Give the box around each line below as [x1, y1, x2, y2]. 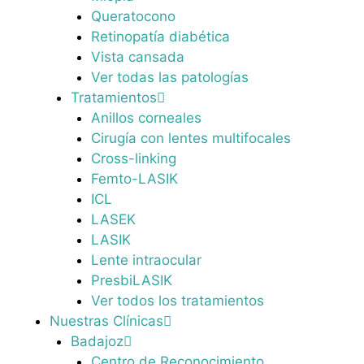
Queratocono [91, 7, 175, 24]
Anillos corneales [91, 109, 201, 126]
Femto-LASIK [91, 170, 178, 187]
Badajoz [70, 332, 123, 349]
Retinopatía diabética [91, 28, 230, 45]
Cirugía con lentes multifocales [91, 129, 291, 146]
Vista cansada [91, 48, 184, 65]
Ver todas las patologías [91, 68, 249, 85]
